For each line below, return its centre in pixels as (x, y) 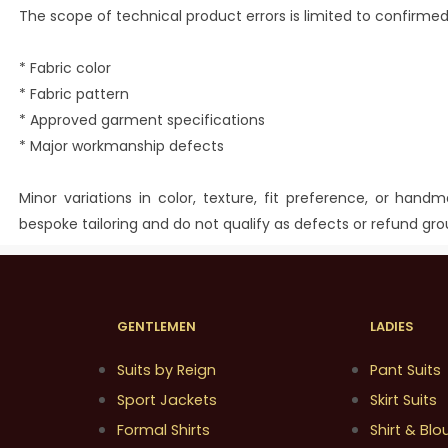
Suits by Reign (166, 370)
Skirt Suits (404, 400)
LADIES (392, 327)
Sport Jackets (167, 400)
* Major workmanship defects (122, 146)
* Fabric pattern (74, 94)
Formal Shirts (163, 430)
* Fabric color (65, 68)
